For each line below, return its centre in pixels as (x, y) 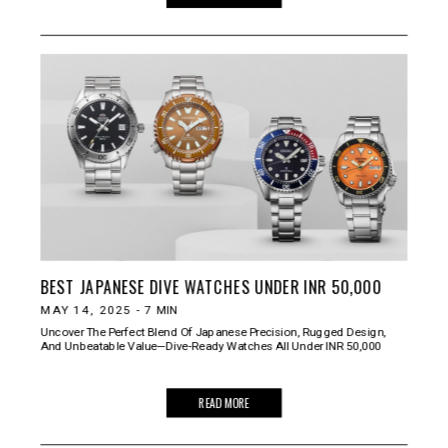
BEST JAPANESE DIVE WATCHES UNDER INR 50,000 (211, 286)
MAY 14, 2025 (86, 309)
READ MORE (224, 402)
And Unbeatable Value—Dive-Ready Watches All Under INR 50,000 (210, 345)
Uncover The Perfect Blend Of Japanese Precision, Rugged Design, (213, 331)
